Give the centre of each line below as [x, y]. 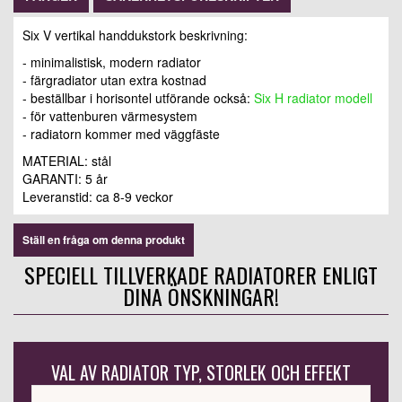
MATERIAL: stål [67, 161]
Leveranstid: [59, 197]
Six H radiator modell [313, 98]
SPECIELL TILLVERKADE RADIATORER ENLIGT [201, 275]
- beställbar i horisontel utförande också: [138, 98]
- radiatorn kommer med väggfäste [121, 134]
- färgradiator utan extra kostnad [114, 80]
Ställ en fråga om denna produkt [104, 240]
